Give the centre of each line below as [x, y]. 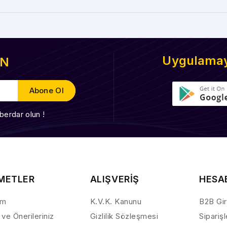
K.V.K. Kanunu [116, 201]
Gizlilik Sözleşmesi [124, 216]
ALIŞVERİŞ [115, 179]
